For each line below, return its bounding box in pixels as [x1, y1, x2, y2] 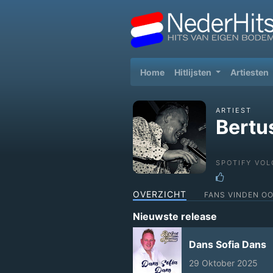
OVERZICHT [133, 189, 186, 200]
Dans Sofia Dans [189, 238, 266, 251]
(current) [164, 66, 202, 77]
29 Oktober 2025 [189, 258, 258, 269]
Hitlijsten [174, 66, 213, 77]
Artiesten [230, 66, 269, 77]
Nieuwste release [133, 210, 217, 223]
